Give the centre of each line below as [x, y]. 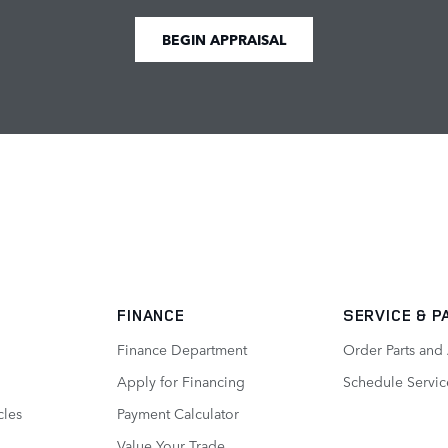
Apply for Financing [181, 381]
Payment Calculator [178, 413]
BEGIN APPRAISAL [224, 39]
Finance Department [182, 349]
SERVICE [379, 315]
